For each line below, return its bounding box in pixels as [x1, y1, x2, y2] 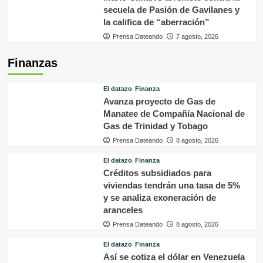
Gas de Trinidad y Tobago [103, 120, 208, 131]
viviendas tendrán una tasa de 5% [103, 180, 240, 190]
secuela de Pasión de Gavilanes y [103, 4, 240, 15]
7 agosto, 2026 [176, 32, 218, 40]
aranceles [103, 204, 143, 215]
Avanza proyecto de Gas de [103, 96, 215, 106]
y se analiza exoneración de [103, 192, 216, 203]
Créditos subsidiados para [103, 167, 211, 178]
